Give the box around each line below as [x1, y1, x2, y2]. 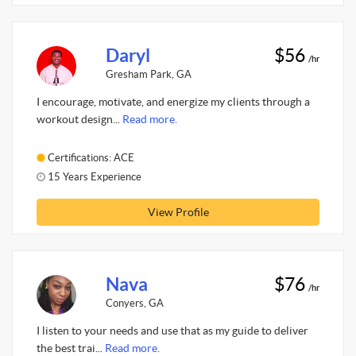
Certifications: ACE [45, 151, 134, 164]
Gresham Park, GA [105, 68, 192, 80]
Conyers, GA [105, 296, 164, 309]
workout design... [37, 113, 122, 126]
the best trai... [37, 342, 105, 354]
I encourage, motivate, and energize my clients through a [37, 95, 310, 108]
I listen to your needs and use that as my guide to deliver [37, 324, 308, 337]
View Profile [147, 205, 209, 219]
